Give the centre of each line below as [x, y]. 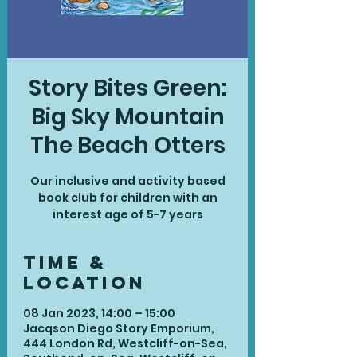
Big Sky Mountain [127, 117]
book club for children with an [127, 198]
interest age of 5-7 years [127, 214]
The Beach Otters [127, 145]
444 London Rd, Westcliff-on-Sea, [125, 343]
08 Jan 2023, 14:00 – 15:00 [99, 313]
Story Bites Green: [127, 88]
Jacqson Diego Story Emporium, [119, 328]
